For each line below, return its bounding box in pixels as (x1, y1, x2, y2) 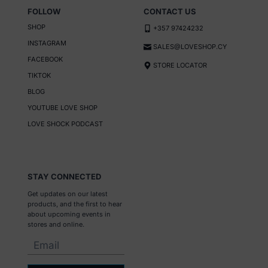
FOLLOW (28, 7, 61, 17)
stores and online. (28, 220, 85, 229)
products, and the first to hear (28, 200, 123, 209)
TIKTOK (28, 71, 51, 80)
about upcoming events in (28, 210, 111, 219)
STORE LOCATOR (153, 61, 207, 70)
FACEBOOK (28, 55, 63, 64)
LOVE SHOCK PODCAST (28, 120, 103, 129)
